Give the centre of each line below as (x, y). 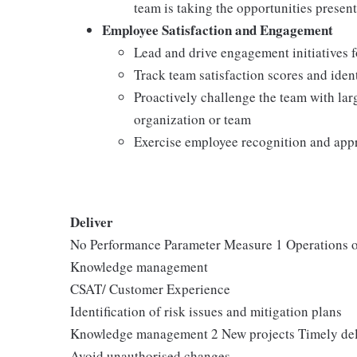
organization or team (192, 119)
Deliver (92, 222)
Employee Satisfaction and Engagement (218, 30)
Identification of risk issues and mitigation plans (206, 311)
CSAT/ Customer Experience (150, 289)
